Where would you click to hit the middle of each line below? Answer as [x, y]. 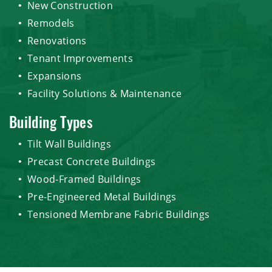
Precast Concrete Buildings [92, 161]
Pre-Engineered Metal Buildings [102, 196]
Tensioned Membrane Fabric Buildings [119, 214]
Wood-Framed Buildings [84, 179]
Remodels [51, 23]
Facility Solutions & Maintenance [105, 93]
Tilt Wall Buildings [70, 144]
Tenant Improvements [80, 58]
